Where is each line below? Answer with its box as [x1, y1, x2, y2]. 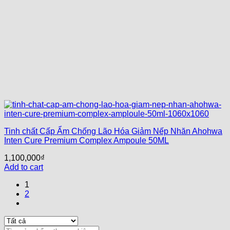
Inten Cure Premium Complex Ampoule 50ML [4, 136, 169, 145]
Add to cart [4, 163, 43, 171]
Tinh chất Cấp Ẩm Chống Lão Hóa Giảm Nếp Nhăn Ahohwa [4, 127, 222, 136]
